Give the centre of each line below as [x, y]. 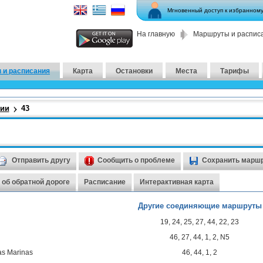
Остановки [134, 71]
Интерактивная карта [176, 182]
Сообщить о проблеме [134, 161]
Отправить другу [39, 161]
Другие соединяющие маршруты [200, 206]
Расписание [104, 182]
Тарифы [235, 71]
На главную [156, 34]
